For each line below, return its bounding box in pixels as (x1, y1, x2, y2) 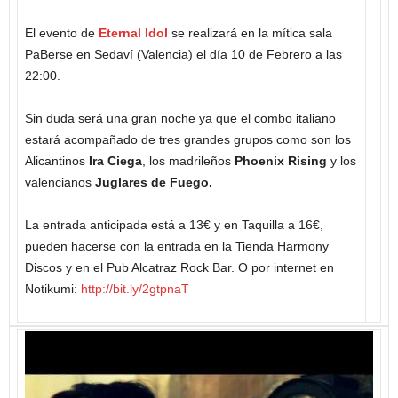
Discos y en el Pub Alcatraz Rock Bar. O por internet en (25, 260, 334, 275)
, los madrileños (142, 154, 235, 168)
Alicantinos (25, 154, 85, 168)
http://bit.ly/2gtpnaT (81, 282, 189, 296)
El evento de (25, 26, 99, 40)
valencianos (25, 175, 92, 189)
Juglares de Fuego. (92, 175, 212, 189)
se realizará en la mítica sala (168, 26, 332, 40)
